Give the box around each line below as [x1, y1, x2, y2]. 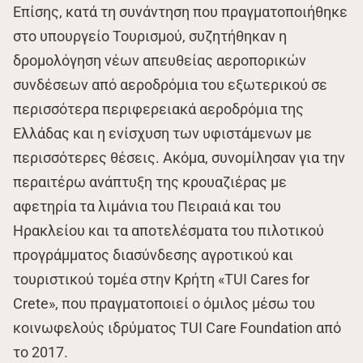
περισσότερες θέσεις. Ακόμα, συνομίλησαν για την [13, 149, 345, 167]
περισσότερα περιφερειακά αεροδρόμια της [13, 100, 304, 118]
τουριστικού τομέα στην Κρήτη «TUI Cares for [13, 271, 310, 288]
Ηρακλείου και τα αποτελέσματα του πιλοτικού [13, 222, 324, 240]
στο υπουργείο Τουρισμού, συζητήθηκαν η [13, 28, 287, 45]
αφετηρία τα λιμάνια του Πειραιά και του [13, 198, 281, 216]
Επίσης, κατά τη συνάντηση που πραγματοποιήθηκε [13, 3, 348, 21]
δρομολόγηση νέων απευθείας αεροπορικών [13, 52, 306, 70]
